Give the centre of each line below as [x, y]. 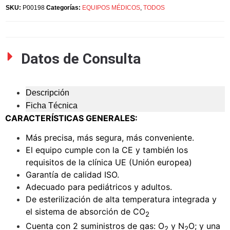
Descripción [47, 92]
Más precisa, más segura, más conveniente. [110, 138]
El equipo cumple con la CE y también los [107, 150]
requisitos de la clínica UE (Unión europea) [109, 162]
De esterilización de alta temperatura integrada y [121, 199]
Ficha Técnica [52, 105]
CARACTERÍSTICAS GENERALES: [72, 118]
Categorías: [63, 7]
